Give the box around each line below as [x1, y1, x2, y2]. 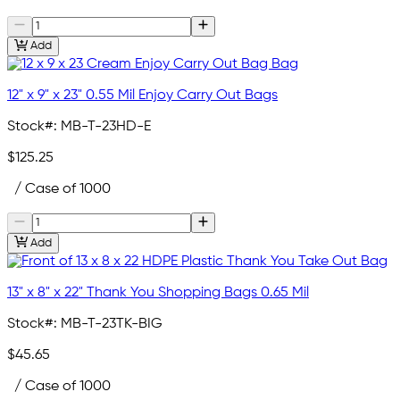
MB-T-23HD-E [61, 120, 151, 135]
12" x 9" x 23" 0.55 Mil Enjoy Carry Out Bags [7, 88, 278, 104]
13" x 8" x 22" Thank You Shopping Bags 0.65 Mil [7, 285, 309, 300]
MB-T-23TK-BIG [61, 316, 162, 331]
